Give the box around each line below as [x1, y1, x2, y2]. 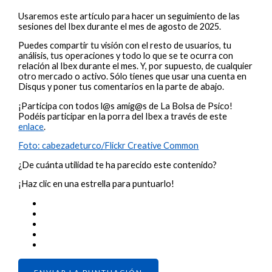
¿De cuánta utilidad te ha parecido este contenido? [18, 159, 217, 170]
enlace [18, 121, 44, 132]
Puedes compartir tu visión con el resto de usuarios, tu [18, 40, 232, 51]
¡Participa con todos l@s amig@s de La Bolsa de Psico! [18, 100, 233, 111]
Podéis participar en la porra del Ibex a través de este [18, 110, 228, 121]
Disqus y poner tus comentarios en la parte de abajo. [18, 81, 225, 92]
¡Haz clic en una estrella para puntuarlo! [18, 178, 175, 189]
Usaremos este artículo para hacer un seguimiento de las [18, 10, 240, 21]
